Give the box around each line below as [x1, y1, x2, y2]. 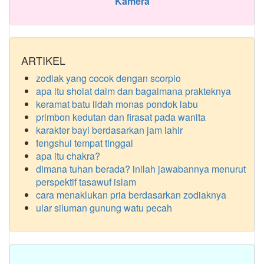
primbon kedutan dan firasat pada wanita [36, 110, 206, 124]
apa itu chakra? [36, 149, 100, 163]
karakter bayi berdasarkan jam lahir [36, 123, 183, 137]
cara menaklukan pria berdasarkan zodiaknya [36, 188, 226, 202]
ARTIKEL [21, 52, 65, 68]
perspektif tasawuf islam [36, 175, 136, 189]
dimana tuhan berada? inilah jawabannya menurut [36, 162, 246, 176]
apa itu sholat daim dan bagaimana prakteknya [36, 84, 231, 98]
